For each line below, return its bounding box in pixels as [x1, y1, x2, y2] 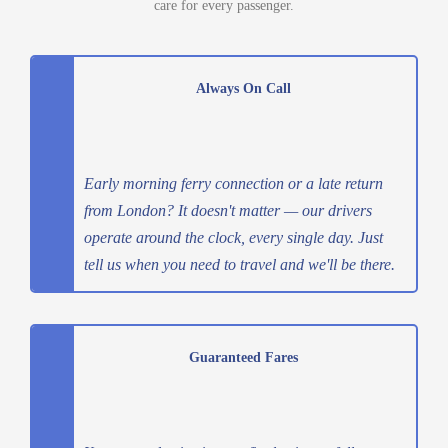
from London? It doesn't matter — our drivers [84, 201, 372, 219]
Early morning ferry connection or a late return [84, 174, 383, 192]
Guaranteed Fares [189, 350, 298, 366]
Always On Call [196, 80, 291, 96]
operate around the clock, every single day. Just [84, 228, 383, 246]
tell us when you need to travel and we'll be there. [84, 255, 395, 273]
